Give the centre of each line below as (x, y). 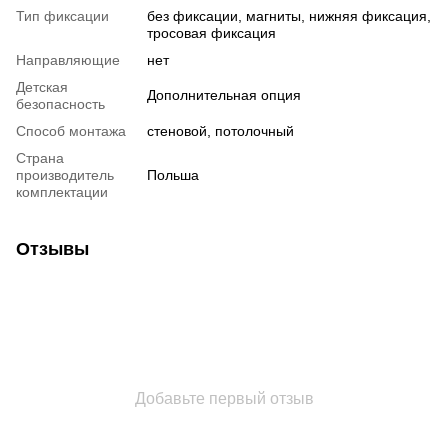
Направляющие (68, 59)
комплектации (62, 191)
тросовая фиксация (211, 32)
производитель (65, 174)
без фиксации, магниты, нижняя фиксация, (289, 15)
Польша (173, 174)
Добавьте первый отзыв (224, 398)
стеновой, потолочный (220, 130)
